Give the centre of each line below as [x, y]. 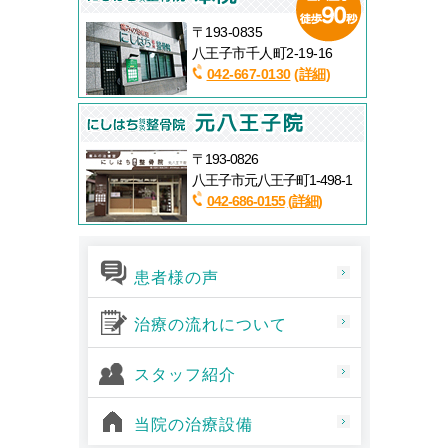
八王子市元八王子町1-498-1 [271, 180]
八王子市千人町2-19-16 [262, 53]
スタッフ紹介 [184, 375]
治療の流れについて [210, 325]
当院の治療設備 [193, 425]
